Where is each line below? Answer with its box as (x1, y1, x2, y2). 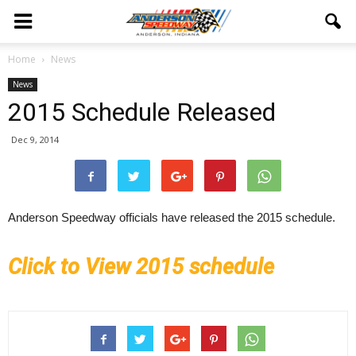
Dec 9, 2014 (11, 133, 59, 145)
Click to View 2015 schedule (8, 254, 274, 280)
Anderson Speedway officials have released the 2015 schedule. (8, 211, 335, 224)
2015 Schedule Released (8, 97, 276, 127)
